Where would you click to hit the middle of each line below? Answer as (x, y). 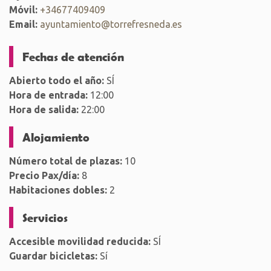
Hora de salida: (44, 109)
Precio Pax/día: (44, 175)
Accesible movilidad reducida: (80, 241)
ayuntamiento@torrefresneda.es (111, 24)
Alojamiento (56, 137)
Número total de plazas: (66, 161)
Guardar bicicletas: (53, 256)
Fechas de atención (73, 56)
